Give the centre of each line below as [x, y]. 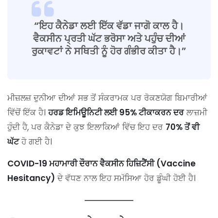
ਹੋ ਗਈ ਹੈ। [36, 142]
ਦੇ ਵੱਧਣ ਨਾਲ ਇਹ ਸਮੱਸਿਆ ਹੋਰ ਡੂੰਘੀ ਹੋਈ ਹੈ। [125, 178]
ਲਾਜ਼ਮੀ [196, 113]
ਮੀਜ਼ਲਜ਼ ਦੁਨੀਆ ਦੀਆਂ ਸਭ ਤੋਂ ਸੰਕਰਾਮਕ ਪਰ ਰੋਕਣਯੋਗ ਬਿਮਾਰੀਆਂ [107, 98]
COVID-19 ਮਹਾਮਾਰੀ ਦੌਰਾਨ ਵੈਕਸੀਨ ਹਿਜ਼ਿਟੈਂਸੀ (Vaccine [101, 164]
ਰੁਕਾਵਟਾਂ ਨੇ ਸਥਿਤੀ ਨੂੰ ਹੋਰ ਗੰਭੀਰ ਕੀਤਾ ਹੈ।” [109, 51]
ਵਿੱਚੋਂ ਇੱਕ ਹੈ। [28, 113]
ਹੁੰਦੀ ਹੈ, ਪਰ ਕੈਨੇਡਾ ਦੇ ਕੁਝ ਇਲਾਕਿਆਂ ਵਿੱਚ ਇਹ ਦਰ [86, 127]
